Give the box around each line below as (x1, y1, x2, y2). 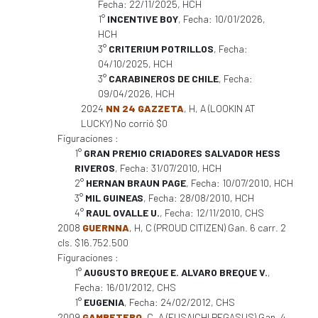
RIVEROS (75, 162, 115, 174)
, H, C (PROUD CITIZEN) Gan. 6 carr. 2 (129, 221, 286, 234)
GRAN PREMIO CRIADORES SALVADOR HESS (84, 147, 280, 159)
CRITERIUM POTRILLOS (109, 43, 214, 55)
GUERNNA (82, 221, 129, 234)
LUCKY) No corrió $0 (81, 117, 168, 129)
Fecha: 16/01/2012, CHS (75, 281, 176, 293)
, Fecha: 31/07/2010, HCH (115, 162, 221, 174)
